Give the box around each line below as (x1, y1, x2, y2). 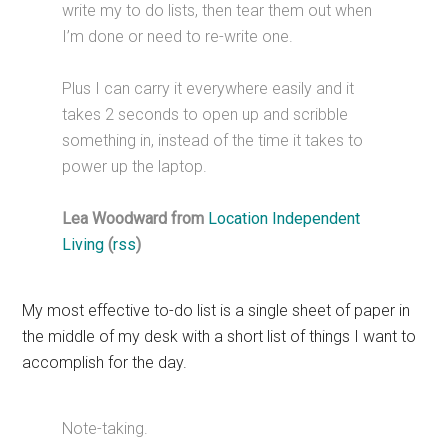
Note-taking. (62, 419, 149, 439)
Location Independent (208, 209, 361, 229)
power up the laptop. (62, 157, 208, 177)
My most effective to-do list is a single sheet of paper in (22, 301, 411, 321)
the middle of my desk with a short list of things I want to (22, 327, 417, 347)
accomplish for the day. (22, 353, 188, 373)
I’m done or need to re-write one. (62, 27, 294, 47)
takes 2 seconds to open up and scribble (62, 105, 349, 125)
